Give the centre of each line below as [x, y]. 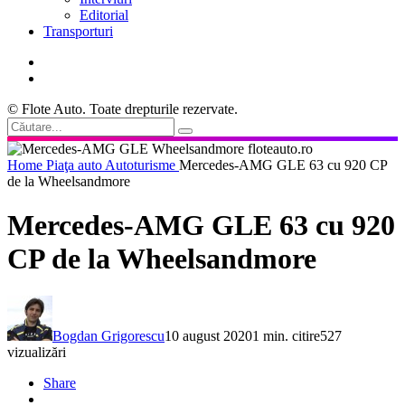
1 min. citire [286, 335]
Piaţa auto [75, 165]
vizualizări [37, 352]
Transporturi [78, 31]
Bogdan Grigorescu [108, 335]
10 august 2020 [208, 335]
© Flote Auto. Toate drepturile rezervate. [122, 109]
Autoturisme [142, 165]
